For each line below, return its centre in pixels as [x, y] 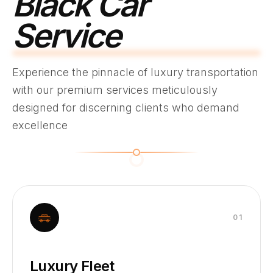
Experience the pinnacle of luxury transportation [135, 72]
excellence [40, 125]
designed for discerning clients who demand [126, 108]
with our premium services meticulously [115, 90]
